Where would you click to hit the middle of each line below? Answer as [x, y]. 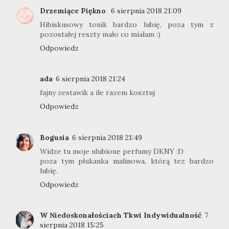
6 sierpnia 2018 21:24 [90, 79]
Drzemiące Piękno [74, 10]
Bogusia [54, 137]
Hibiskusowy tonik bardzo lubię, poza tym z [127, 24]
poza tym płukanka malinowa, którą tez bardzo [127, 161]
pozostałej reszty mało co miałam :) [100, 34]
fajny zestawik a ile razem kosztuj [97, 93]
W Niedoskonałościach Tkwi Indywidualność [121, 215]
